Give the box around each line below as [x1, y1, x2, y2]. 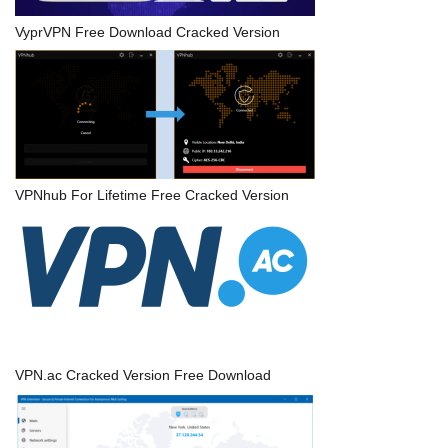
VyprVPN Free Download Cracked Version [15, 23, 280, 40]
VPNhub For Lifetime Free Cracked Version [15, 186, 289, 203]
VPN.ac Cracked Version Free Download [15, 366, 271, 383]
